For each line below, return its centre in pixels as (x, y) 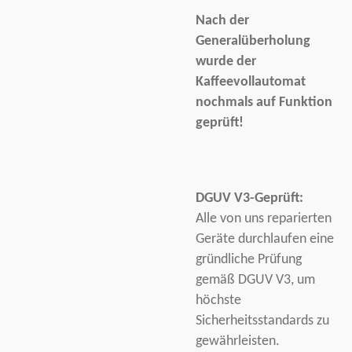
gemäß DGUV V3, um (255, 280)
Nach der (222, 20)
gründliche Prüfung (249, 259)
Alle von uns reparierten (264, 218)
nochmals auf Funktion (264, 102)
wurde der (226, 61)
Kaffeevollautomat (251, 82)
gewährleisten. (238, 341)
